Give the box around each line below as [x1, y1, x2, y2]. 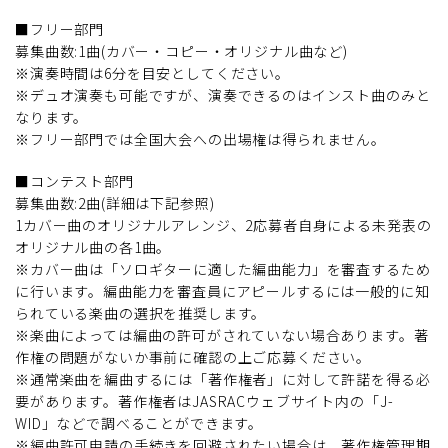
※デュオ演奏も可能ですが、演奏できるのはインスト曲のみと [15, 84, 431, 105]
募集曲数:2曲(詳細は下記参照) [15, 192, 215, 213]
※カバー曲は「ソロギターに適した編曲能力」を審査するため [15, 258, 431, 279]
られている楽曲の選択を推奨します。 [15, 302, 267, 323]
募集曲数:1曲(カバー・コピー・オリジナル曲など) [15, 40, 348, 61]
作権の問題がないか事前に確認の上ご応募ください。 [15, 346, 372, 367]
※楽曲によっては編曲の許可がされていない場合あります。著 [15, 324, 429, 345]
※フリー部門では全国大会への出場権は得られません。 [15, 128, 386, 149]
